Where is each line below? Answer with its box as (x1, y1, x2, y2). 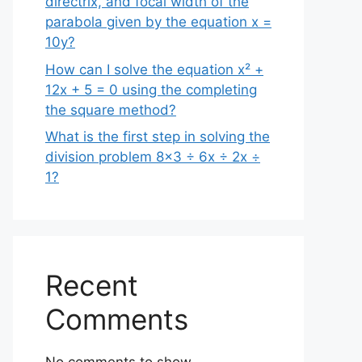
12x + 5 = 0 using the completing (45, 81, 257, 98)
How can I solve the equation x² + (45, 61, 263, 78)
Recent (45, 268, 138, 302)
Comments (45, 302, 188, 336)
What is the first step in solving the (45, 128, 270, 145)
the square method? (45, 101, 176, 118)
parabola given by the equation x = (45, 14, 271, 30)
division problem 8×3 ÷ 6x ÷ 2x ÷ (45, 149, 260, 165)
